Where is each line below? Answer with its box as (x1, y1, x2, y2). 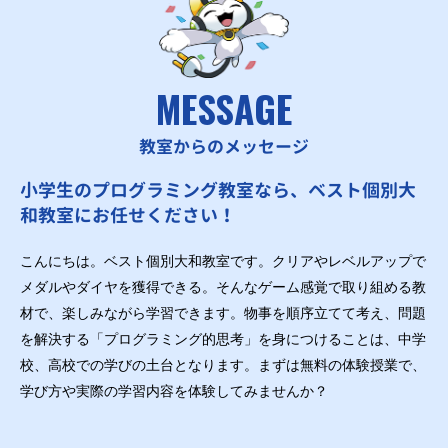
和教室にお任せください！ (20, 203, 236, 229)
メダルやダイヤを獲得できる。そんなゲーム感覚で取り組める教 (20, 279, 426, 296)
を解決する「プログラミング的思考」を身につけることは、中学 (20, 331, 426, 348)
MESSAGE (156, 80, 292, 136)
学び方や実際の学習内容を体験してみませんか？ (20, 383, 328, 400)
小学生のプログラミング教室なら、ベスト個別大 (20, 178, 416, 204)
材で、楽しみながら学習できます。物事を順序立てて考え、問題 (20, 305, 426, 322)
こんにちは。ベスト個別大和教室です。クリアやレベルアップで (20, 253, 426, 270)
